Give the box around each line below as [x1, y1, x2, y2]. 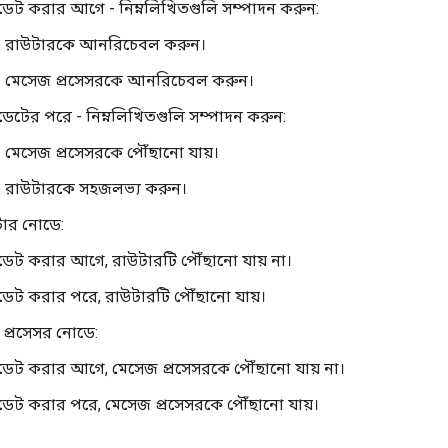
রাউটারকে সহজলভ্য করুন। [5, 179, 187, 199]
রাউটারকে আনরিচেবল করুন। [5, 35, 206, 55]
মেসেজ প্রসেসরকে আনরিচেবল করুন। [5, 71, 254, 91]
